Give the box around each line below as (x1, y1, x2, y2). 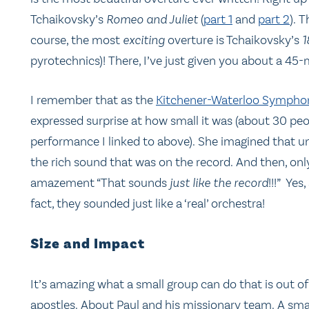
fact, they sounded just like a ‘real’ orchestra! (30, 196, 265, 212)
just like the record (170, 175, 268, 191)
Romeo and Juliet (106, 11, 198, 27)
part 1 (203, 11, 232, 27)
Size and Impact (30, 235, 145, 253)
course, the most (30, 32, 123, 48)
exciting (123, 32, 165, 48)
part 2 (258, 11, 290, 27)
